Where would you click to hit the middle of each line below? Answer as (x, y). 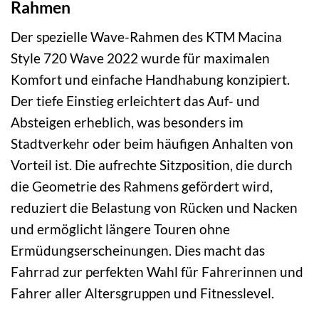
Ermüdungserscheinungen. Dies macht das (138, 250)
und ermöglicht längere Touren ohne (120, 229)
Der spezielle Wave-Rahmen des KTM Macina (146, 36)
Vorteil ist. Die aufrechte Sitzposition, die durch (152, 164)
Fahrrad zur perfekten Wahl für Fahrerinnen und (157, 271)
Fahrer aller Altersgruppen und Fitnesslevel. (142, 293)
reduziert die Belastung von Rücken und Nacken (154, 207)
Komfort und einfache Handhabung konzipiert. (150, 79)
